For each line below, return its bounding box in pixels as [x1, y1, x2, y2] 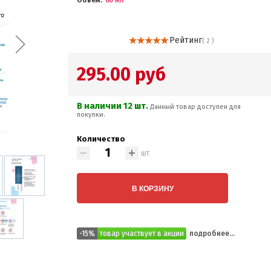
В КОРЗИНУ [131, 183, 174, 194]
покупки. [77, 111, 106, 119]
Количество [77, 134, 126, 143]
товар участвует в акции [100, 229, 184, 238]
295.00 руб [77, 64, 166, 85]
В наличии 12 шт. [77, 100, 151, 111]
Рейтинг [169, 35, 202, 45]
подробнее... [189, 229, 235, 238]
